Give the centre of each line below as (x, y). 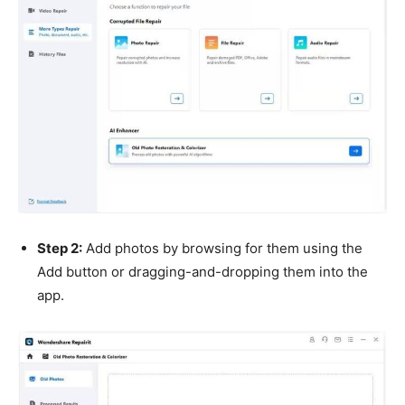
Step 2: (60, 249)
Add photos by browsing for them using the (222, 249)
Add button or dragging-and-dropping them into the (202, 272)
